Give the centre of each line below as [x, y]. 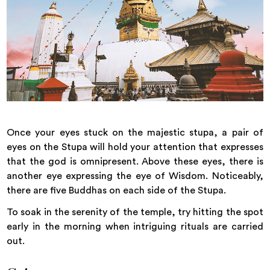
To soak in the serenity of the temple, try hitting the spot [135, 212]
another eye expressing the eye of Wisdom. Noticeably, [135, 176]
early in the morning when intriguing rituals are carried [135, 226]
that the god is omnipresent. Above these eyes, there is [135, 161]
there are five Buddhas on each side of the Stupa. [117, 190]
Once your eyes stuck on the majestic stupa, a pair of [135, 132]
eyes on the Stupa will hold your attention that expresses [135, 147]
